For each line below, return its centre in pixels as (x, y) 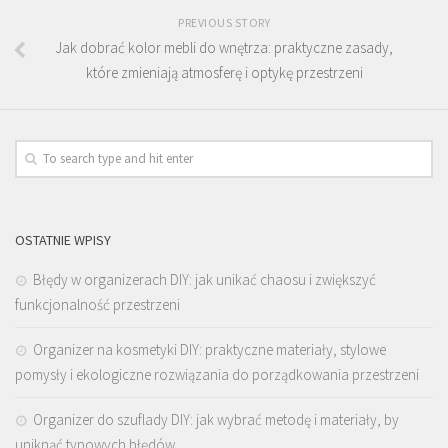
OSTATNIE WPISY (63, 239)
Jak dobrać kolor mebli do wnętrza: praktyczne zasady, (224, 47)
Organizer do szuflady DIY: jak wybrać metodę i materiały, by (216, 419)
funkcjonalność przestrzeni (97, 304)
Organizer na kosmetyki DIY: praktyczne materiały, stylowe (209, 349)
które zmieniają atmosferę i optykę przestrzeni (224, 72)
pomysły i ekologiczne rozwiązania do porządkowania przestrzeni (217, 374)
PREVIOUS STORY (224, 22)
